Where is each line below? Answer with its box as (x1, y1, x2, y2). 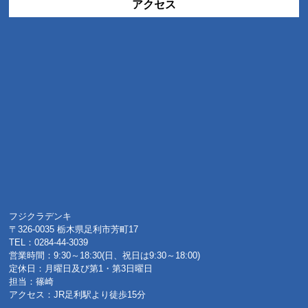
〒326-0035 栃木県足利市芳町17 (9, 224, 139, 235)
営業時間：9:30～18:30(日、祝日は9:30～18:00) (9, 250, 201, 261)
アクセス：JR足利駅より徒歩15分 (9, 289, 146, 300)
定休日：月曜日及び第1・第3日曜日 (9, 263, 153, 274)
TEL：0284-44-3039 (9, 237, 89, 248)
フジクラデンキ (9, 211, 72, 222)
